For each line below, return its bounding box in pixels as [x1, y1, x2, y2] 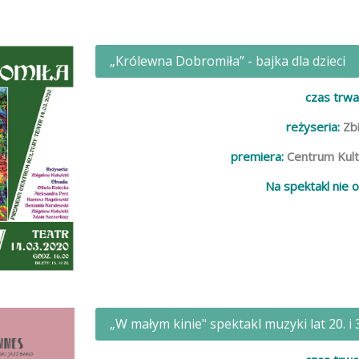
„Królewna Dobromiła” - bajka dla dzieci [110, 51, 346, 70]
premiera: [231, 148, 288, 165]
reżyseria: [285, 119, 343, 135]
